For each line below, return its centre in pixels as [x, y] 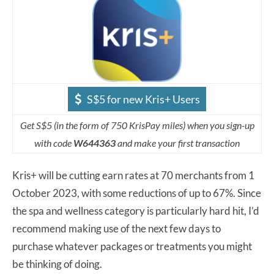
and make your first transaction [179, 143]
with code [54, 143]
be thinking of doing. [57, 264]
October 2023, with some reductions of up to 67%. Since [137, 193]
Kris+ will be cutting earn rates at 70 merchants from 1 [133, 175]
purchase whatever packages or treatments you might [132, 246]
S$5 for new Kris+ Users [143, 99]
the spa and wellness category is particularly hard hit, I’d [136, 210]
